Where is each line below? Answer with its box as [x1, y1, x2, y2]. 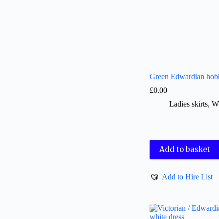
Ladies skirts [169, 99, 208, 108]
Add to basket [159, 145, 211, 154]
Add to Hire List [162, 172, 213, 181]
